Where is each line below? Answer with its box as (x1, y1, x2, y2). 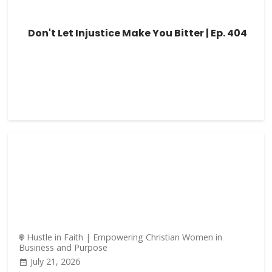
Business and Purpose (19, 241, 108, 253)
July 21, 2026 (30, 256, 81, 268)
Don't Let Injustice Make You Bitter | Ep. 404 (28, 26, 248, 41)
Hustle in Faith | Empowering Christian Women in (27, 231, 223, 243)
